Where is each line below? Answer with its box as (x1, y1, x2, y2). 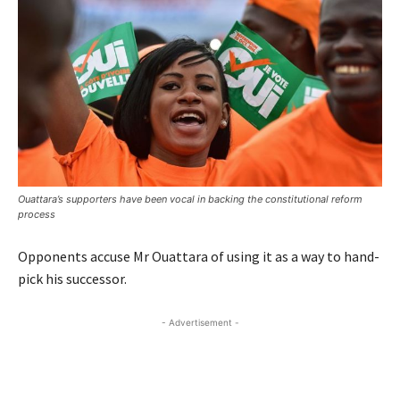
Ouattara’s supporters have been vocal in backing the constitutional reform (18, 192, 362, 205)
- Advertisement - (161, 316, 239, 328)
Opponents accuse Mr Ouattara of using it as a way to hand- (18, 246, 379, 265)
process (18, 207, 55, 221)
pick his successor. (18, 269, 127, 287)
